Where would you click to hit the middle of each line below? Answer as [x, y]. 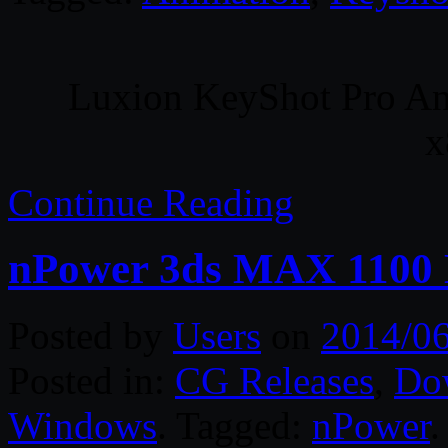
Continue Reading [151, 202]
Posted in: [91, 381]
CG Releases [274, 381]
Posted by [90, 336]
